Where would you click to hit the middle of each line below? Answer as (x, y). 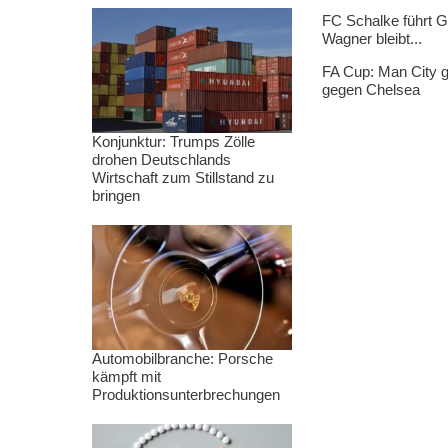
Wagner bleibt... (372, 38)
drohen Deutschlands (161, 159)
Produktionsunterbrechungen (186, 394)
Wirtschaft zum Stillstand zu (183, 177)
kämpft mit (126, 376)
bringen (116, 195)
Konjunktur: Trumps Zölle (173, 141)
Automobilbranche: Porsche (182, 358)
